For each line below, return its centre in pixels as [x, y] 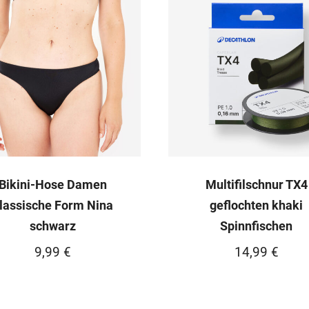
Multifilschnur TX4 [256, 185]
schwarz [53, 226]
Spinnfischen [256, 226]
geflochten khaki [256, 205]
